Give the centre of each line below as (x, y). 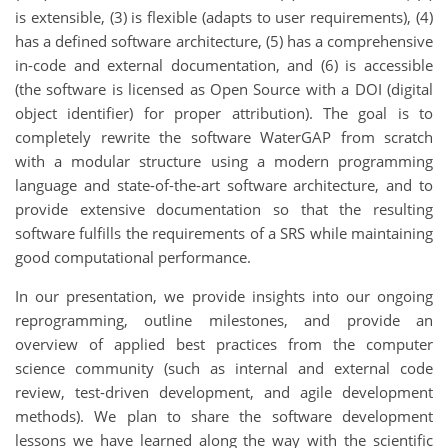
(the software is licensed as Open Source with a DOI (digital (224, 88)
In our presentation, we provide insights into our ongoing (224, 295)
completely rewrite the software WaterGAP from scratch (224, 136)
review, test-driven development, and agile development (224, 391)
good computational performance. (133, 256)
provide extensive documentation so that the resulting (224, 208)
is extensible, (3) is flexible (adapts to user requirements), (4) (224, 16)
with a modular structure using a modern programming (224, 160)
